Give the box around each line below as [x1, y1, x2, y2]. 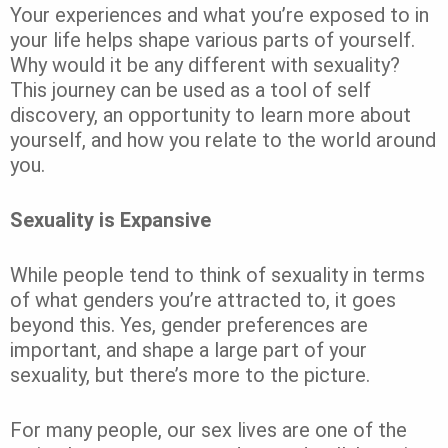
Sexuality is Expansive [10, 207, 211, 232]
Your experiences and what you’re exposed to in [10, 2, 429, 27]
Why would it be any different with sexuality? [10, 52, 400, 77]
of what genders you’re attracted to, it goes [10, 287, 396, 312]
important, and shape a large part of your [10, 337, 367, 362]
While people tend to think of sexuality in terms [10, 262, 425, 287]
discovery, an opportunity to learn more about [10, 102, 411, 127]
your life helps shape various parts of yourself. [10, 27, 415, 52]
